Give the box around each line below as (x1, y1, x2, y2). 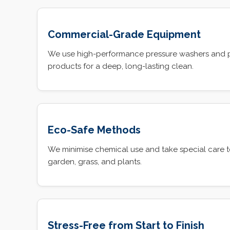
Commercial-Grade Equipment (48, 28, 201, 41)
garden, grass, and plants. (48, 157, 142, 167)
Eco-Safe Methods (48, 124, 141, 137)
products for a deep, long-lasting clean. (48, 62, 194, 71)
